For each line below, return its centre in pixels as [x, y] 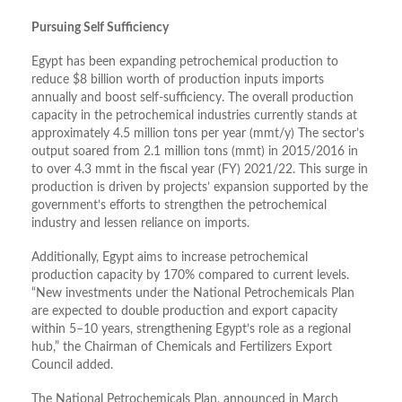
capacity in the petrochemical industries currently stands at [194, 116]
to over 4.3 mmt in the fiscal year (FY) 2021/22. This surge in [200, 170]
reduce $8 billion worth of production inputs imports [178, 80]
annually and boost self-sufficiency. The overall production [192, 98]
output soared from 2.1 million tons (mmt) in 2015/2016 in [195, 152]
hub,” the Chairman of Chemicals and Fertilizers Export [182, 348]
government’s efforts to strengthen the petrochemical [179, 206]
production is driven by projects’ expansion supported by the [200, 188]
